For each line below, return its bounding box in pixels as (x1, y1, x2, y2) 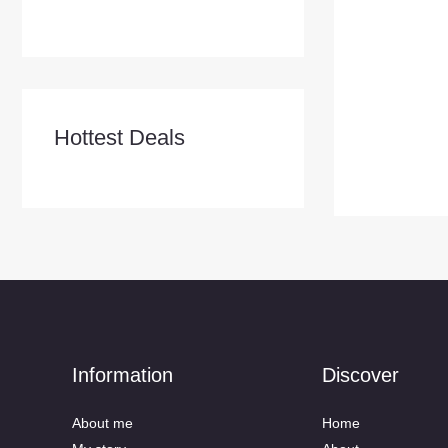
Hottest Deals (54, 125, 185, 150)
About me (72, 415, 133, 432)
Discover (322, 364, 399, 387)
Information (72, 364, 173, 387)
